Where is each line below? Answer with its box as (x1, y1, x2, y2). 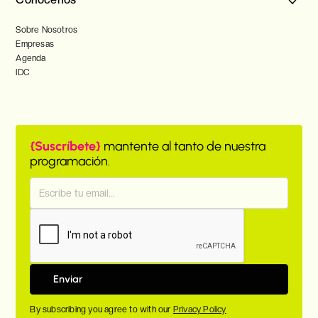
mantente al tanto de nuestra (104, 138, 266, 155)
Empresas (16, 39, 54, 50)
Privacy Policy (172, 305, 226, 315)
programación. (30, 153, 111, 170)
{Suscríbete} (30, 138, 102, 155)
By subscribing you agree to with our (30, 305, 173, 315)
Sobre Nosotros (16, 25, 78, 35)
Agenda (16, 53, 46, 64)
